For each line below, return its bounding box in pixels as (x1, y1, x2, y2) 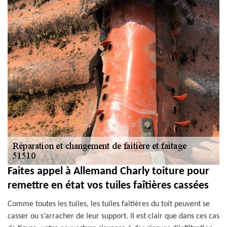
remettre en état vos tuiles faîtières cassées (8, 180, 209, 192)
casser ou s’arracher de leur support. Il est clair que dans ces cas (8, 212, 219, 220)
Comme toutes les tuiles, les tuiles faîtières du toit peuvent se (8, 200, 210, 208)
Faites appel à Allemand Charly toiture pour (8, 166, 209, 177)
